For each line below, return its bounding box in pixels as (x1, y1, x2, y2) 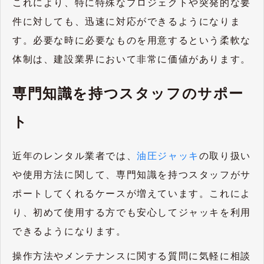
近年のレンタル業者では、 (12, 151, 137, 161)
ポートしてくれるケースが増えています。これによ (12, 189, 251, 199)
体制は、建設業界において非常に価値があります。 (12, 54, 251, 64)
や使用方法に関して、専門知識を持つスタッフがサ (12, 170, 251, 180)
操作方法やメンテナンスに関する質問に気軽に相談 (12, 251, 251, 261)
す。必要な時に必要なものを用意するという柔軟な (12, 35, 251, 45)
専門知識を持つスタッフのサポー (12, 85, 245, 101)
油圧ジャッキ (137, 151, 199, 161)
